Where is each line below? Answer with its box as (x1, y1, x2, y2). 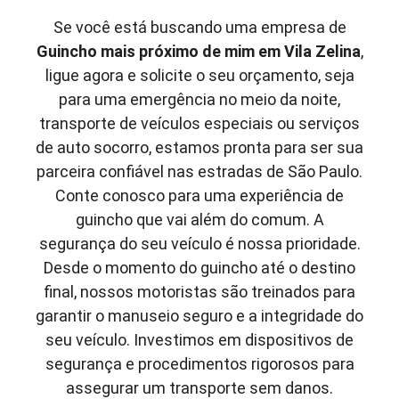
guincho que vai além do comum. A (75, 209, 324, 229)
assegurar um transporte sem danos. (66, 378, 333, 397)
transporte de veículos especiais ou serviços (39, 113, 360, 133)
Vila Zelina (283, 41, 361, 61)
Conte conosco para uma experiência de (55, 185, 344, 205)
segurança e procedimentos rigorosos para (45, 354, 354, 373)
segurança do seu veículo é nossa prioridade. (38, 233, 361, 253)
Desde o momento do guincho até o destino (44, 257, 355, 277)
